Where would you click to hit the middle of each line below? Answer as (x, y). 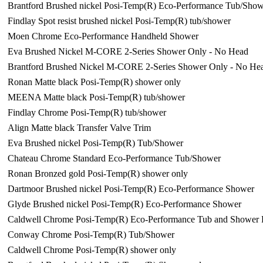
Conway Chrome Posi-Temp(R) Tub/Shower (91, 235)
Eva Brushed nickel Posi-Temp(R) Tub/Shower (95, 143)
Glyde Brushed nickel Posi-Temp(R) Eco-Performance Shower (124, 204)
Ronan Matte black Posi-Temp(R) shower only (94, 82)
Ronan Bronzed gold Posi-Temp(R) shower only (98, 173)
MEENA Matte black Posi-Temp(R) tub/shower (96, 97)
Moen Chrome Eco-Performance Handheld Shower (103, 36)
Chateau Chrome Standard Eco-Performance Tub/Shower (114, 158)
